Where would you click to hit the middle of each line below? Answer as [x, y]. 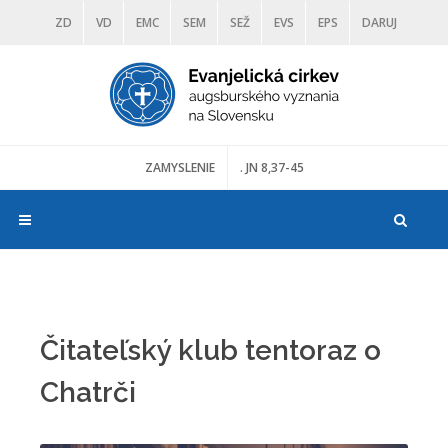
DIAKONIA [115, 67]
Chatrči [88, 392]
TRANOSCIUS [265, 67]
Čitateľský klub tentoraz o [210, 350]
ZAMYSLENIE [179, 167]
